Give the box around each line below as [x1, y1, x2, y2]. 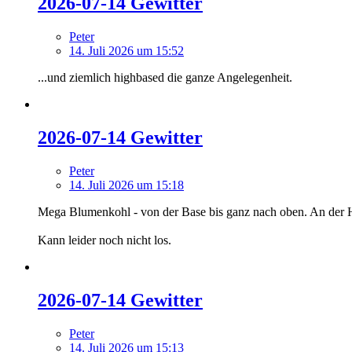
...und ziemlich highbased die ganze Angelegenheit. [38, 70, 292, 84]
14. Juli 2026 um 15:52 [69, 43, 184, 57]
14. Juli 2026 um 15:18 [69, 178, 184, 192]
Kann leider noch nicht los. [38, 233, 171, 247]
